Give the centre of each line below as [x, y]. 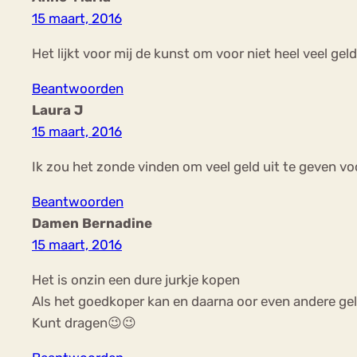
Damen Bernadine [92, 224]
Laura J [57, 110]
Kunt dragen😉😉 [84, 322]
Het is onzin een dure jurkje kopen [136, 279]
